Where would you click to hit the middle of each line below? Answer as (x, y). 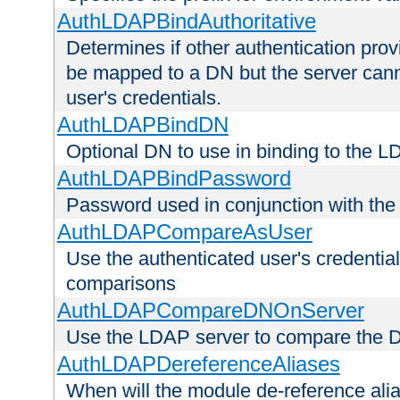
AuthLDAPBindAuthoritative (186, 21)
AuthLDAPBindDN (142, 125)
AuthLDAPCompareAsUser (184, 232)
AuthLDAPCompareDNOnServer (210, 311)
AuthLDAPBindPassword (174, 179)
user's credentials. (144, 98)
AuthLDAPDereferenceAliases (198, 364)
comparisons (121, 284)
